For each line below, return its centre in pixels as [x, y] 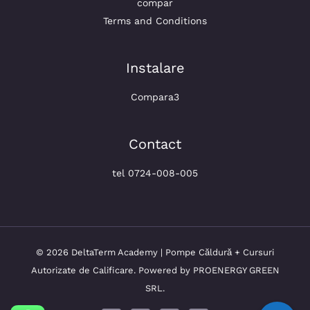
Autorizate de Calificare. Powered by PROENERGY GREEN [155, 270]
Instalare [155, 68]
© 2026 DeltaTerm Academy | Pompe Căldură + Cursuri [155, 252]
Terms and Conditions [155, 21]
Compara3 [155, 97]
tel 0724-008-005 [155, 173]
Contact [155, 144]
